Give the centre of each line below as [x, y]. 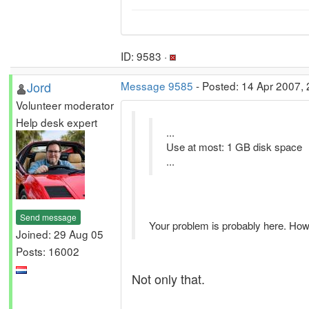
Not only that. [168, 279]
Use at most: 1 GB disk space [234, 147]
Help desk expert [57, 122]
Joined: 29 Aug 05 [60, 233]
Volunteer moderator [65, 105]
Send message [48, 217]
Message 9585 [157, 86]
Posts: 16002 [48, 251]
